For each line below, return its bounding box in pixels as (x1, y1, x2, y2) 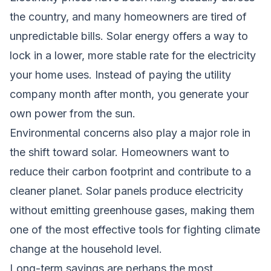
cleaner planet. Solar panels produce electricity (10, 184, 243, 197)
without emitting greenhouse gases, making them (10, 203, 255, 217)
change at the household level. (10, 242, 162, 255)
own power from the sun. (10, 106, 135, 120)
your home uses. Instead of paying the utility (10, 68, 231, 81)
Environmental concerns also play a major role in (10, 126, 250, 139)
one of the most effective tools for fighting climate (10, 223, 260, 236)
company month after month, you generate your (10, 87, 249, 100)
